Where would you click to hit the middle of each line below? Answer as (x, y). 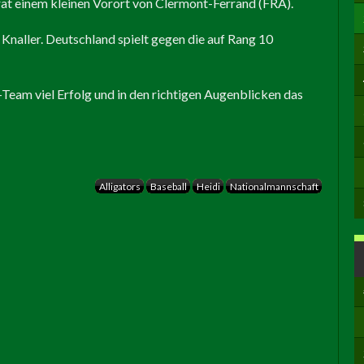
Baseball (168, 186)
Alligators (119, 186)
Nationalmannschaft (274, 186)
